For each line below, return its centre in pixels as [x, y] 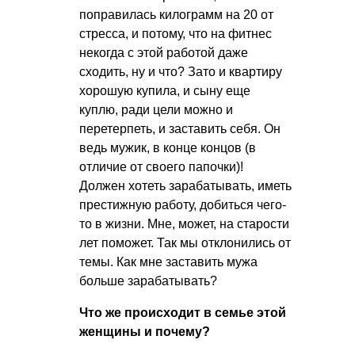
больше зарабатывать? [148, 281]
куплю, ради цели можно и [156, 109]
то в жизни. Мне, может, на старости [184, 223]
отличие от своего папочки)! [161, 166]
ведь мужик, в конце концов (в [168, 147]
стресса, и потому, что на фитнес [176, 33]
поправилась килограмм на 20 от [176, 14]
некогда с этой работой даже [164, 52]
